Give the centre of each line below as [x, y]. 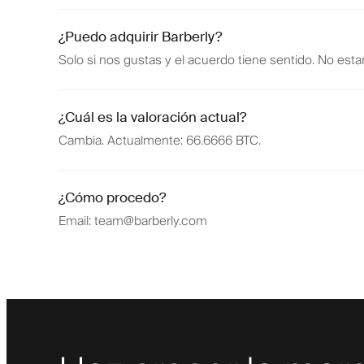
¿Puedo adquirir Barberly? [140, 37]
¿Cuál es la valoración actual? [152, 117]
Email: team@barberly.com [133, 221]
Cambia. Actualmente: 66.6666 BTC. [160, 141]
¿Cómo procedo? [112, 198]
